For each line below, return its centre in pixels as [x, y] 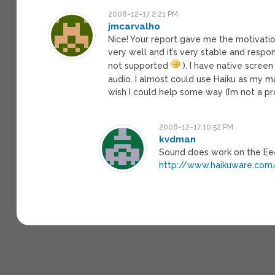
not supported [140, 65]
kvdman [178, 139]
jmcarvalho [134, 26]
